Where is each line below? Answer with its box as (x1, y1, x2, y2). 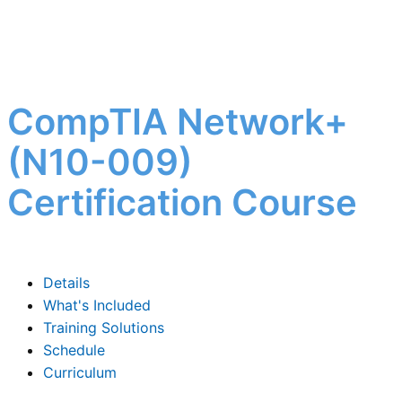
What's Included (43, 296, 151, 315)
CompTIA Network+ (7, 100, 348, 144)
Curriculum (43, 363, 117, 382)
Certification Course (7, 180, 357, 225)
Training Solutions (43, 319, 164, 337)
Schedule (43, 341, 105, 360)
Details (43, 274, 90, 293)
